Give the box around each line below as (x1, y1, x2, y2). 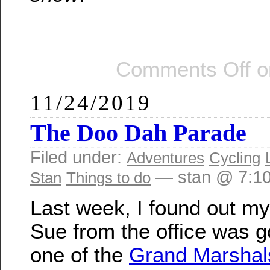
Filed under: (30, 147, 127, 167)
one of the (30, 243, 129, 267)
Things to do (66, 168, 151, 187)
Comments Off (116, 57, 251, 81)
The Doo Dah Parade (30, 119, 246, 146)
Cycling (209, 148, 260, 167)
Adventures (127, 148, 204, 167)
